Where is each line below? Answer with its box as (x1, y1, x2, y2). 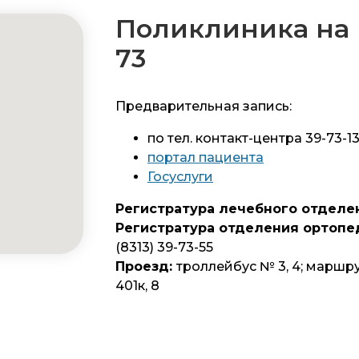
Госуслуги (147, 169, 213, 184)
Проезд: (115, 259, 176, 274)
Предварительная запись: (115, 99, 292, 114)
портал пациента (147, 150, 264, 165)
